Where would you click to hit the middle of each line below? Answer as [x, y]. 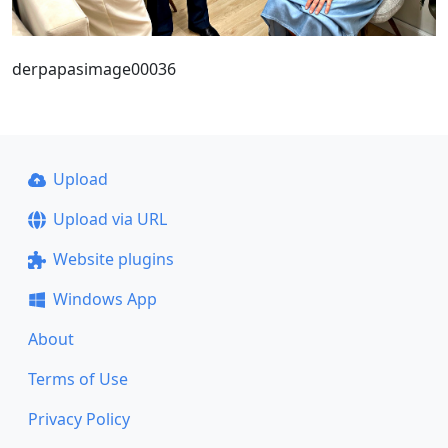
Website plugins [113, 259]
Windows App [104, 299]
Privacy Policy [79, 419]
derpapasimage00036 [94, 68]
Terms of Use [78, 379]
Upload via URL [109, 219]
